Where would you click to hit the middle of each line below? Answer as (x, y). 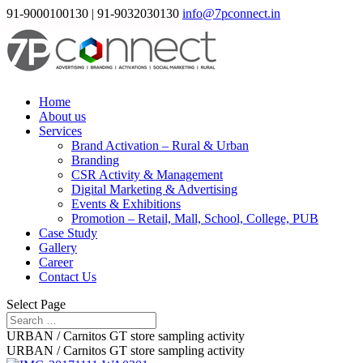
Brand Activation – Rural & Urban (160, 145)
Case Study (68, 233)
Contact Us (68, 277)
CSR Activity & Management (147, 175)
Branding (95, 160)
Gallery (58, 248)
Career (56, 262)
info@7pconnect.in (231, 13)
